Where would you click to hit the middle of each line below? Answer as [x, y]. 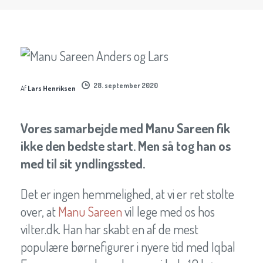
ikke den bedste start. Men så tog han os [126, 145]
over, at [39, 211]
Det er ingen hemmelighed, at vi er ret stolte [127, 193]
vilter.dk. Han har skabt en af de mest [109, 229]
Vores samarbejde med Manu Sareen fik [125, 128]
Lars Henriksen [52, 88]
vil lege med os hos [168, 211]
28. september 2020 [126, 85]
